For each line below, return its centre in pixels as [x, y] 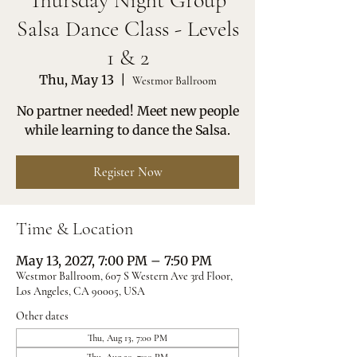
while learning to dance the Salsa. [127, 130]
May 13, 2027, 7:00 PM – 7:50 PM [114, 261]
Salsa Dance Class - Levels [127, 29]
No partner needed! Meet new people [127, 111]
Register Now [127, 172]
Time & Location [75, 229]
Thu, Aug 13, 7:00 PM [127, 338]
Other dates [42, 316]
